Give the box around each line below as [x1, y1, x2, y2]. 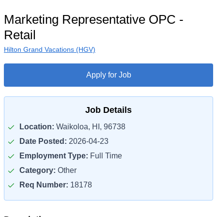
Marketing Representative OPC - [4, 12, 184, 27]
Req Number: [19, 181, 68, 189]
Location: [19, 123, 54, 131]
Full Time [88, 152, 122, 160]
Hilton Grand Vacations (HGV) [4, 46, 95, 53]
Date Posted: [19, 137, 67, 145]
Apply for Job [86, 71, 131, 79]
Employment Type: [19, 152, 88, 160]
